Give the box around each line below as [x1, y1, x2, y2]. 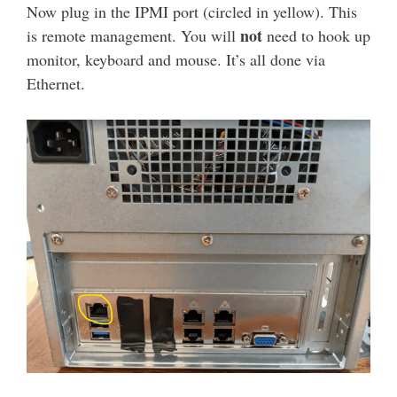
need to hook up [267, 24, 370, 46]
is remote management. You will [27, 24, 240, 46]
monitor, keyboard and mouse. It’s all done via [27, 48, 325, 70]
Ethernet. [27, 72, 85, 94]
